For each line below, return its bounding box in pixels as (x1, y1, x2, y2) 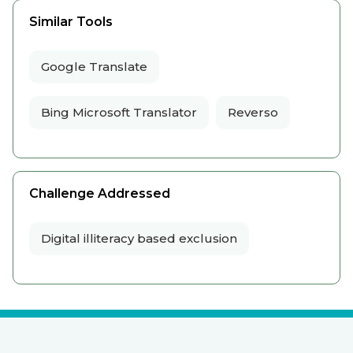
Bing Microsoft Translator (41, 104, 197, 120)
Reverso (228, 104, 278, 120)
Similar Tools (29, 13, 113, 29)
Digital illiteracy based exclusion (41, 230, 237, 246)
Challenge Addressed (29, 185, 170, 201)
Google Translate (41, 58, 147, 74)
